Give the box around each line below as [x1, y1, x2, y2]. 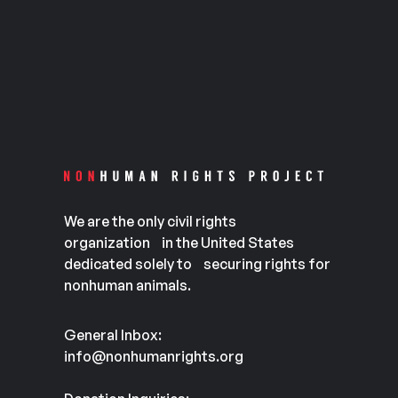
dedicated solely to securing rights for [64, 255, 330, 273]
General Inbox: [64, 326, 162, 344]
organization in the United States [64, 234, 294, 251]
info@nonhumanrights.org [64, 347, 243, 365]
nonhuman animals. [64, 276, 191, 294]
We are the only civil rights [64, 212, 236, 230]
